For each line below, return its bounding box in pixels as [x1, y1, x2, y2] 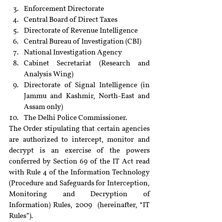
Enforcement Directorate [24, 5, 104, 13]
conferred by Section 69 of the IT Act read [9, 158, 150, 166]
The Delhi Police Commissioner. [24, 114, 127, 122]
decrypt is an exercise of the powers [9, 147, 150, 155]
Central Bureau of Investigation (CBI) [24, 38, 141, 46]
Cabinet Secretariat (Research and [24, 60, 150, 67]
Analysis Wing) [24, 71, 73, 78]
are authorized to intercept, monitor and [9, 136, 150, 144]
